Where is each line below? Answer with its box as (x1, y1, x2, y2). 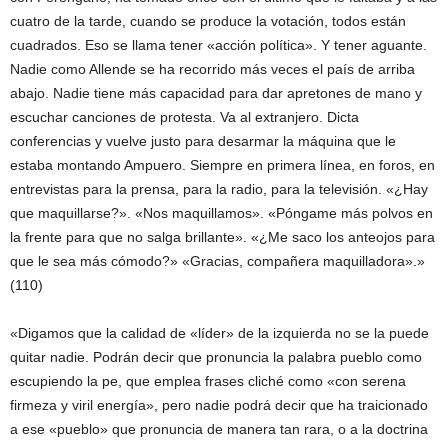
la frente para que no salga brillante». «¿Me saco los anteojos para (10, 229, 435, 245)
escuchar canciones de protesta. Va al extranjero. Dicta (10, 109, 359, 125)
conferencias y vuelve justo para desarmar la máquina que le (10, 133, 396, 149)
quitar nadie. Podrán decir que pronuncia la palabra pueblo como (10, 349, 422, 365)
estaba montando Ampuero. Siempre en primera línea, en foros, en (10, 157, 435, 173)
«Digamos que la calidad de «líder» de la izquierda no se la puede (10, 325, 429, 341)
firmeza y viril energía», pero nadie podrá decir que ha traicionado (10, 397, 428, 413)
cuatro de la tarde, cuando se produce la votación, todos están (10, 13, 406, 29)
